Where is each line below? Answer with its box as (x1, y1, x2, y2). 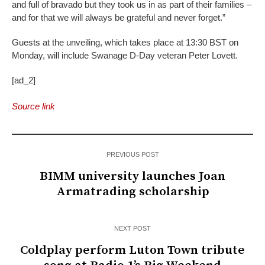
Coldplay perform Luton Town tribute (20, 243, 245, 258)
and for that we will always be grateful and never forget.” (12, 12, 225, 23)
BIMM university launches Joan (40, 169, 225, 185)
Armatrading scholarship (56, 184, 209, 200)
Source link (12, 101, 55, 112)
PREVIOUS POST (106, 151, 159, 159)
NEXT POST (114, 225, 151, 232)
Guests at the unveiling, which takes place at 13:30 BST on (12, 37, 238, 48)
